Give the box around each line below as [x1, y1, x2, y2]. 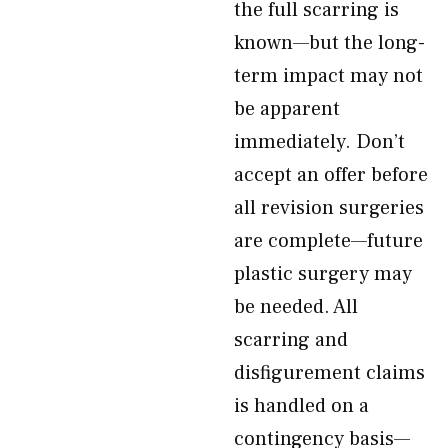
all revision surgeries [234, 195, 424, 221]
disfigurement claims [234, 360, 425, 386]
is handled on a [234, 393, 369, 419]
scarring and [234, 327, 348, 353]
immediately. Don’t [234, 129, 405, 155]
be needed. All [234, 294, 358, 320]
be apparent [234, 96, 340, 122]
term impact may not [234, 63, 423, 89]
